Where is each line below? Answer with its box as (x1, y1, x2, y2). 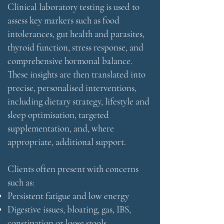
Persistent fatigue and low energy (7, 190, 129, 201)
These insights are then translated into (7, 68, 145, 80)
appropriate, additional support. (7, 136, 126, 147)
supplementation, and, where (7, 122, 114, 134)
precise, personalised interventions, (7, 82, 136, 93)
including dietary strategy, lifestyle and (7, 95, 149, 107)
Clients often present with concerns (7, 163, 138, 174)
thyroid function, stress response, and (7, 41, 143, 53)
